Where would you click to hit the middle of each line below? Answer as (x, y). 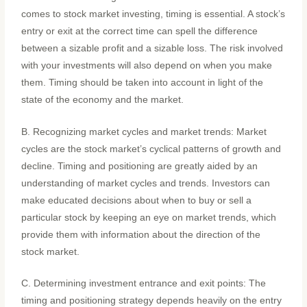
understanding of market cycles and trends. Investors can (146, 183)
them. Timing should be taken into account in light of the (143, 82)
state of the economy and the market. (103, 99)
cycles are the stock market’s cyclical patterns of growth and (151, 149)
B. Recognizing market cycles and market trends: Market (144, 132)
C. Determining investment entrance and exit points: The (144, 284)
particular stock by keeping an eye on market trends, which (149, 217)
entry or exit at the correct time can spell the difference (140, 31)
